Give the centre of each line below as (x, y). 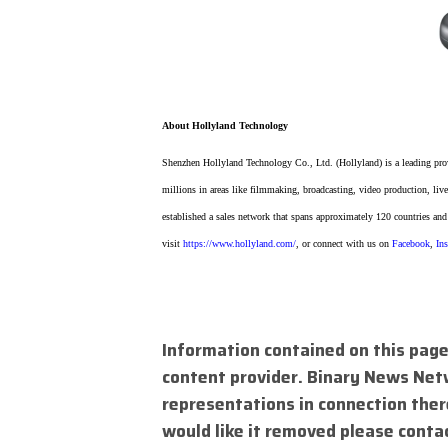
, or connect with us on (344, 244)
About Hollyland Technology (225, 125)
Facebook (411, 244)
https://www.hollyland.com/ (239, 244)
